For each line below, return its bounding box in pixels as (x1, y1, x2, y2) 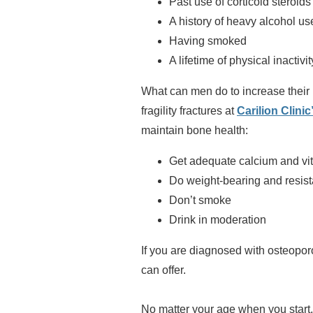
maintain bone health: (141, 124, 248, 136)
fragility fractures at (141, 105, 237, 117)
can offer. (141, 264, 186, 276)
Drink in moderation (169, 214, 266, 226)
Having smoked (169, 35, 247, 47)
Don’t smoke (169, 194, 231, 206)
